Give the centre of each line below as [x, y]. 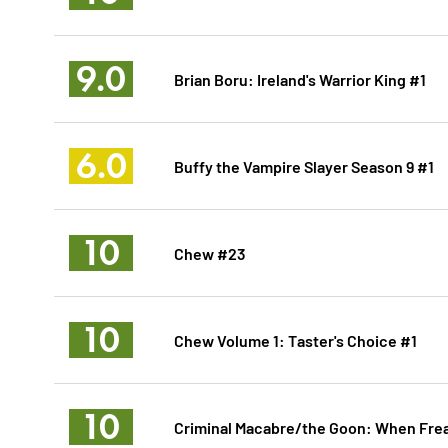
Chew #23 [209, 253]
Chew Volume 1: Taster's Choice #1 [295, 340]
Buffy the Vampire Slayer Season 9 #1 [303, 166]
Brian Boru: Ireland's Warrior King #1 [299, 79]
